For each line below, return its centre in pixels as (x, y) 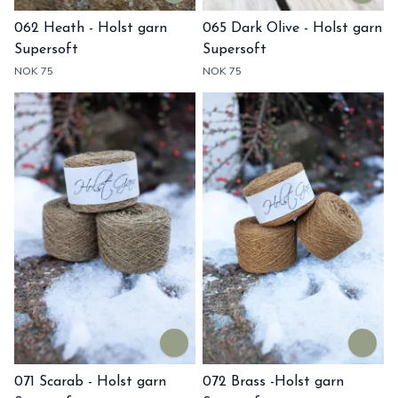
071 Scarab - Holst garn (90, 382)
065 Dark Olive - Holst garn (253, 28)
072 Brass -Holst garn (273, 382)
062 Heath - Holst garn (91, 28)
